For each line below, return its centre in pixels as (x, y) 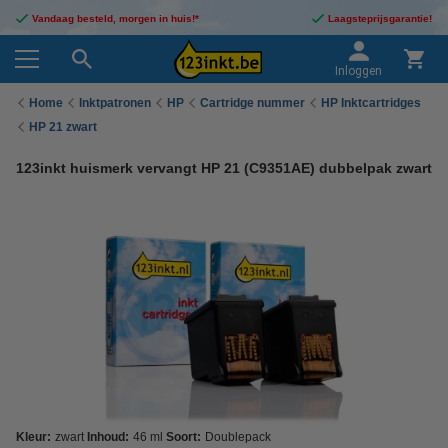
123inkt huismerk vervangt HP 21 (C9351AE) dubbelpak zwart (224, 168)
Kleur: (33, 437)
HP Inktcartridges (371, 102)
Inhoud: (108, 437)
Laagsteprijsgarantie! (380, 18)
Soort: (183, 437)
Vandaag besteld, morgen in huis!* (115, 18)
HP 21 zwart (63, 126)
